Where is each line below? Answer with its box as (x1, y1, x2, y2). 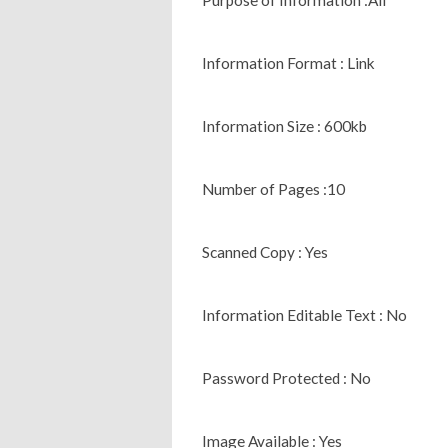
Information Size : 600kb (202, 116, 367, 135)
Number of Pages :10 (202, 179, 345, 198)
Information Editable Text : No (202, 305, 407, 324)
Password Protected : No (202, 368, 371, 387)
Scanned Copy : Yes (202, 242, 328, 261)
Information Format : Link (202, 53, 375, 72)
